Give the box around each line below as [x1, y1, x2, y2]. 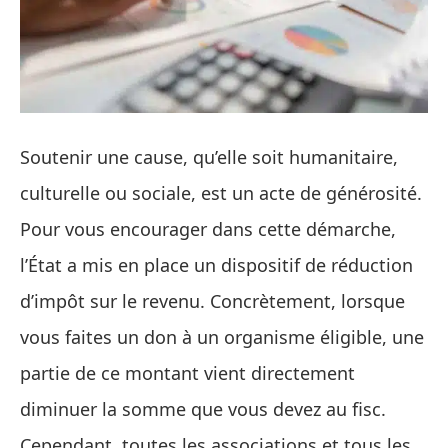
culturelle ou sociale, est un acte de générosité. [20, 181, 422, 206]
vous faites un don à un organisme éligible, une [20, 325, 424, 350]
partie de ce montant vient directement [20, 361, 355, 386]
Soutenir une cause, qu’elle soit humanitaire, [20, 145, 398, 170]
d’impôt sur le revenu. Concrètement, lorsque [20, 289, 405, 314]
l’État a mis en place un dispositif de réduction [20, 253, 413, 278]
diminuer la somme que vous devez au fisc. [20, 397, 386, 422]
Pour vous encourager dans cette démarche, [20, 217, 396, 242]
